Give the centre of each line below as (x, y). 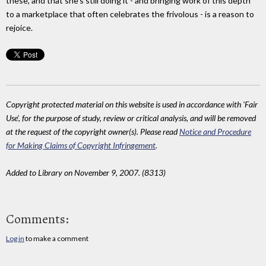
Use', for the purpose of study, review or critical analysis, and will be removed (131, 118)
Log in (15, 238)
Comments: (37, 219)
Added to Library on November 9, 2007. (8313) (86, 173)
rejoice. (19, 28)
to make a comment (56, 238)
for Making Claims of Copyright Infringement (81, 145)
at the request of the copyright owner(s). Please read (93, 132)
